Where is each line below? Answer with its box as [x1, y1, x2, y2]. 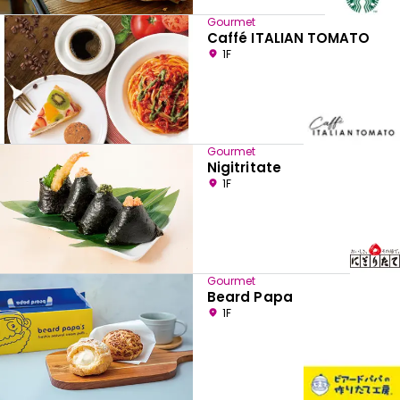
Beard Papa [207, 287, 293, 306]
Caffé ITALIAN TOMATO [207, 29, 371, 47]
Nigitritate [207, 158, 281, 177]
